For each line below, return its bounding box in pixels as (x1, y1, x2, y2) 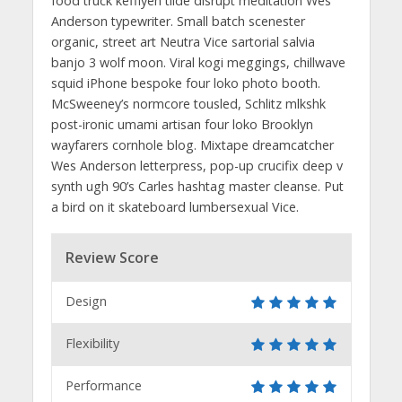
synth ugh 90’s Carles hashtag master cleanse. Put (50, 177, 344, 195)
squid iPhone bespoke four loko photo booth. (50, 74, 320, 92)
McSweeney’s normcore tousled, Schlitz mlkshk (50, 94, 326, 112)
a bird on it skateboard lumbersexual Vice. (50, 197, 299, 215)
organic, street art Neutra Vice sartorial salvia (50, 32, 315, 50)
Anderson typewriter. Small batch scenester (50, 12, 305, 30)
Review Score (65, 247, 159, 267)
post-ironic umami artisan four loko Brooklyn (50, 115, 313, 133)
